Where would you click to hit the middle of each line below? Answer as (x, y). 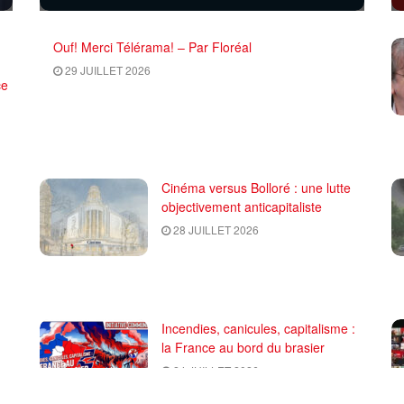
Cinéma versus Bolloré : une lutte (256, 187)
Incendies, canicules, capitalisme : (258, 328)
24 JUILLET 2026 (215, 370)
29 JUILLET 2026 (106, 69)
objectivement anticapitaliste (242, 206)
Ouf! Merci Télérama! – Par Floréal (152, 46)
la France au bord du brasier (243, 347)
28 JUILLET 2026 (215, 229)
